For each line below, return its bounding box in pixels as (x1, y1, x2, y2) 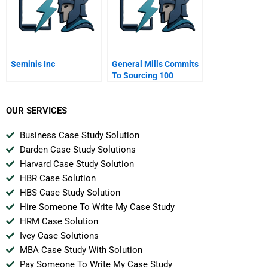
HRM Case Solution (19, 216, 98, 227)
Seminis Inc (11, 59, 55, 69)
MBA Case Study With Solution (19, 245, 142, 256)
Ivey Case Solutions (19, 230, 99, 242)
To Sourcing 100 (112, 70, 173, 80)
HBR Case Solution (19, 173, 96, 184)
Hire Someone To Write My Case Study (19, 202, 175, 213)
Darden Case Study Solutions (19, 144, 136, 156)
